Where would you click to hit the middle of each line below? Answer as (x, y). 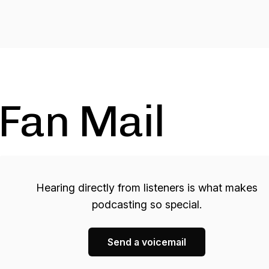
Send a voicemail (147, 242)
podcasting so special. (147, 204)
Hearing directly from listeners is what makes (147, 188)
